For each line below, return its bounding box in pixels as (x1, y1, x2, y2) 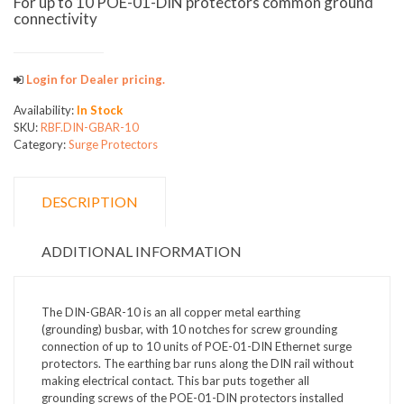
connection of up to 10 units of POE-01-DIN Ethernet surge (41, 339, 352, 353)
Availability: (14, 103, 77, 117)
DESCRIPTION (41, 193, 138, 210)
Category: (14, 137, 69, 151)
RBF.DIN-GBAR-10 (41, 120, 139, 134)
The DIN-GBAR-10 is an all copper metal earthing (41, 305, 300, 319)
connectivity (14, 8, 97, 28)
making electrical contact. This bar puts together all (41, 373, 309, 388)
